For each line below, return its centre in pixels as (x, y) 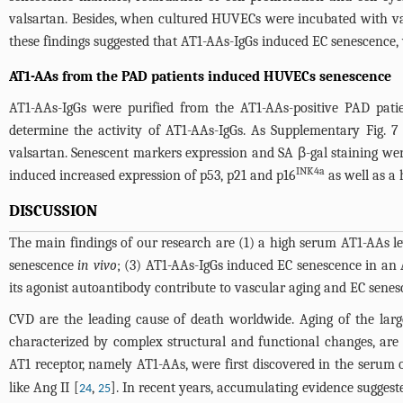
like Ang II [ (44, 387)
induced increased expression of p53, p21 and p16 (152, 175)
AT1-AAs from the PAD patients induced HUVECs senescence (200, 76)
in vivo (97, 265)
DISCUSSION (53, 210)
